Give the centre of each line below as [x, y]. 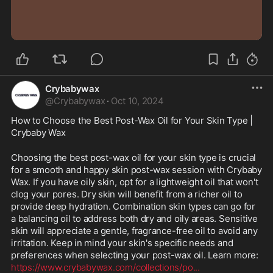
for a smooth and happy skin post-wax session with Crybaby [136, 170]
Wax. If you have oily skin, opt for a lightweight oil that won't [135, 182]
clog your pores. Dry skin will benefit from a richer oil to [127, 194]
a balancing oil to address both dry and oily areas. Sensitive [134, 219]
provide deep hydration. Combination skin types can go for [133, 207]
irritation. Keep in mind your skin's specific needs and [122, 243]
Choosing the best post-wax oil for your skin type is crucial [134, 158]
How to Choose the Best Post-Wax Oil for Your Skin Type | [132, 121]
